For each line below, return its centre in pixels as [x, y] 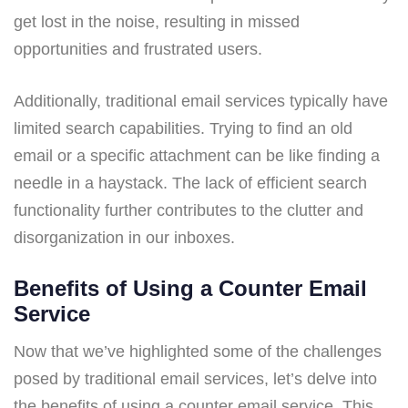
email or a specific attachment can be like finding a [197, 155]
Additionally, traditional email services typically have [201, 101]
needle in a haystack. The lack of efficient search [190, 183]
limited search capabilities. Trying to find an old [183, 128]
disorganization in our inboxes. [124, 237]
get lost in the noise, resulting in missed [157, 21]
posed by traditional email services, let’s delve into [195, 378]
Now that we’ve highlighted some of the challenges [198, 351]
